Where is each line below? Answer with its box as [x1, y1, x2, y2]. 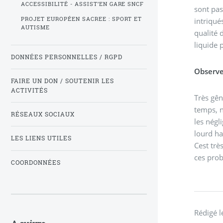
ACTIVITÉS [11, 87, 48, 95]
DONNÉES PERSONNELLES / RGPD [11, 53, 122, 61]
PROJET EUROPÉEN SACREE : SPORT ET [20, 15, 142, 22]
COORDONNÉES [11, 158, 61, 166]
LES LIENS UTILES [11, 134, 72, 142]
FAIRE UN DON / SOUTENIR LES [11, 77, 114, 85]
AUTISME [20, 23, 50, 31]
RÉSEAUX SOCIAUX [11, 111, 75, 118]
